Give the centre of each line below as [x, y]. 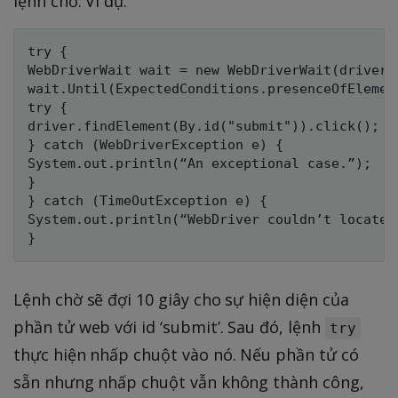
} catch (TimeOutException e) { [147, 201]
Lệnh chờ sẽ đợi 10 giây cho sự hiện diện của [181, 300]
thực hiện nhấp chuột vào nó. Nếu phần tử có [186, 355]
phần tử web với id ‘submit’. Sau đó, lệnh [169, 327]
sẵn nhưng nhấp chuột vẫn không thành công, [189, 382]
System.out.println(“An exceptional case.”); [199, 164]
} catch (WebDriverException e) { [155, 145]
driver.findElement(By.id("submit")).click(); [203, 127]
